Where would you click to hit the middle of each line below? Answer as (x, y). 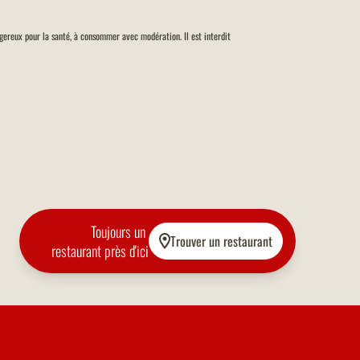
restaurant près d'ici (100, 251)
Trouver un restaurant (221, 241)
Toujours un (120, 232)
